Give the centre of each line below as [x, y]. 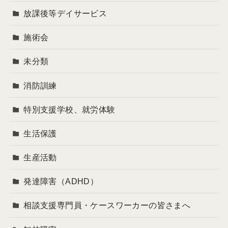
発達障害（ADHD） [61, 181]
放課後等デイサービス [65, 13]
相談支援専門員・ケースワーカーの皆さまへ [107, 205]
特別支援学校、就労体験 [69, 109]
